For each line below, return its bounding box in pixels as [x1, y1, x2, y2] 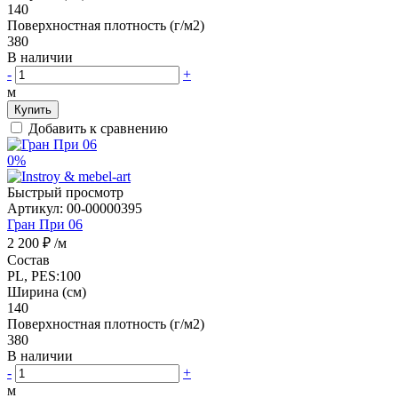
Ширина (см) [7, 283, 86, 299]
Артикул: [7, 200, 67, 216]
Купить [14, 102, 52, 116]
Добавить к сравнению [28, 120, 168, 136]
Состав [7, 251, 50, 267]
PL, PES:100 [7, 267, 81, 283]
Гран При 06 [7, 216, 83, 232]
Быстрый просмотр [7, 184, 123, 200]
